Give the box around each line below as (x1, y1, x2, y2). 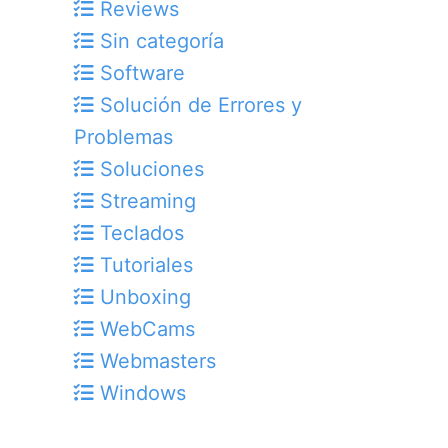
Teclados (94, 221, 184, 246)
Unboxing (94, 285, 191, 310)
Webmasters (94, 349, 216, 374)
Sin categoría (94, 29, 224, 54)
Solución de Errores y (94, 93, 302, 118)
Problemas (74, 125, 173, 150)
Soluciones (94, 157, 204, 182)
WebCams (94, 317, 195, 342)
